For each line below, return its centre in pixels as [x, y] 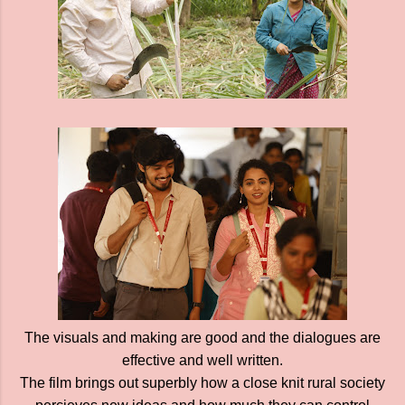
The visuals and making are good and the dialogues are [202, 338]
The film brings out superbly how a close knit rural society [202, 383]
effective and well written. [202, 360]
